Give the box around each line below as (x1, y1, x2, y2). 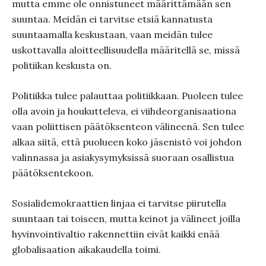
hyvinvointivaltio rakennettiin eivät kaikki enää (12, 228, 220, 240)
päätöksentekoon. (12, 167, 94, 179)
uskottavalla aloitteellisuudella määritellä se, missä (12, 44, 240, 56)
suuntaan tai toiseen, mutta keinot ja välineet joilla (12, 213, 240, 224)
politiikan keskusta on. (12, 59, 112, 71)
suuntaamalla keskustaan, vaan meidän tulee (12, 28, 213, 40)
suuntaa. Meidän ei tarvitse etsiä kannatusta (12, 13, 213, 25)
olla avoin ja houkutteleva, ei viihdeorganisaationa (12, 105, 236, 117)
